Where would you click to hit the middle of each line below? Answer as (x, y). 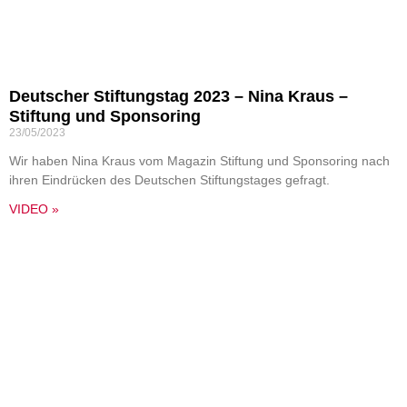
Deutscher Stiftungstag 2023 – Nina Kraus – (179, 96)
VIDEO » (34, 209)
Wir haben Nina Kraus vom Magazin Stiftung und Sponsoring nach (199, 161)
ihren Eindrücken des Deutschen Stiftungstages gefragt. (169, 180)
